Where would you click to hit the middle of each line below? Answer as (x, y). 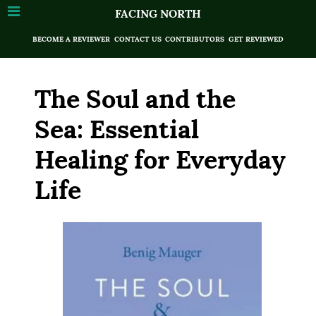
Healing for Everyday (160, 160)
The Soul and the (135, 99)
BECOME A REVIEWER (72, 39)
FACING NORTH (158, 14)
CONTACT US (138, 39)
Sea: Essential (117, 129)
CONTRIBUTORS (195, 39)
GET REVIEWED (256, 39)
